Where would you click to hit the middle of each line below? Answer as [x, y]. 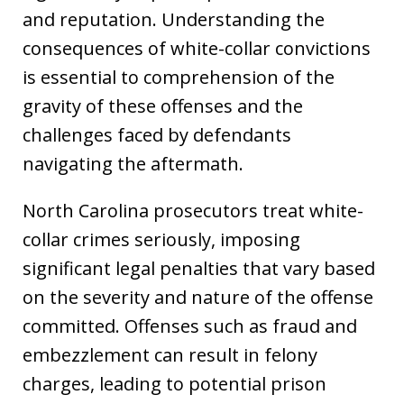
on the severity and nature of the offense [198, 297]
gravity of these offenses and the [163, 106]
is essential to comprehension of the [179, 77]
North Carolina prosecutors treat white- [193, 211]
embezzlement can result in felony [170, 355]
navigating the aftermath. [135, 164]
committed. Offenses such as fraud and [190, 326]
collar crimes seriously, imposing [161, 239]
